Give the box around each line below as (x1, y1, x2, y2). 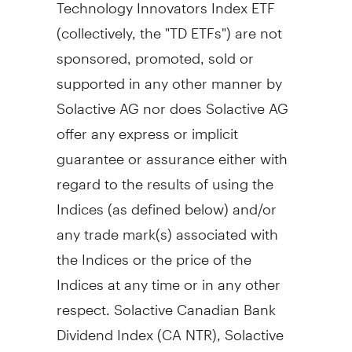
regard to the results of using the (56, 161, 273, 192)
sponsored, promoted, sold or (56, 35, 254, 67)
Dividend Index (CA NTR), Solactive (56, 312, 284, 343)
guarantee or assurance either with (56, 136, 288, 167)
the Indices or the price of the (56, 236, 251, 268)
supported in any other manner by (56, 60, 282, 92)
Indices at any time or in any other (56, 262, 280, 293)
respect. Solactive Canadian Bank (56, 287, 276, 318)
